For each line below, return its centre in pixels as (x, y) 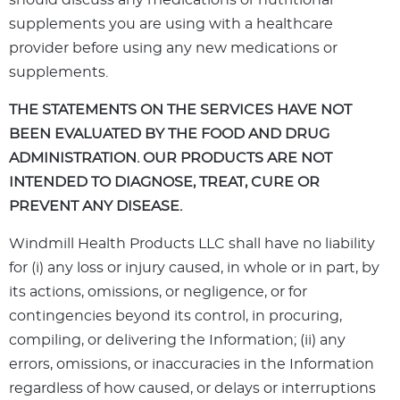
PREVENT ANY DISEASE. (96, 207)
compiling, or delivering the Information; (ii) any (177, 341)
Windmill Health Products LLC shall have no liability (192, 244)
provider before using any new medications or (173, 49)
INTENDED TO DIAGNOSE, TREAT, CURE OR (164, 183)
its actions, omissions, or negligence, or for (158, 292)
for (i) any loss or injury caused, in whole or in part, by (194, 268)
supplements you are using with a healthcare (171, 25)
